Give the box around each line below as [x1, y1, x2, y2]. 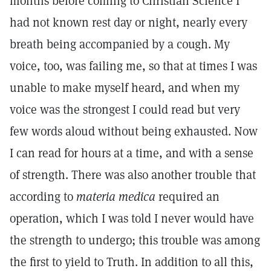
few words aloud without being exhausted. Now [10, 123, 258, 139]
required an [155, 189, 220, 204]
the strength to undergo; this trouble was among [10, 232, 260, 248]
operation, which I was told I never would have [10, 211, 254, 226]
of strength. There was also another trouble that [10, 167, 256, 183]
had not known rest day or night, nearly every [10, 15, 247, 30]
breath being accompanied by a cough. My [10, 36, 230, 52]
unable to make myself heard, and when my [10, 80, 240, 96]
